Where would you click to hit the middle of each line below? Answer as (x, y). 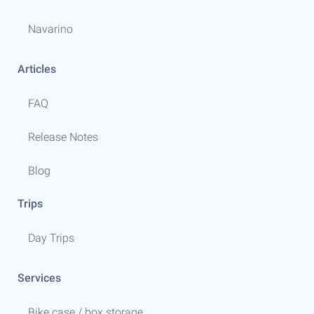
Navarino (50, 29)
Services (39, 278)
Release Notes (63, 137)
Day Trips (51, 238)
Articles (37, 69)
